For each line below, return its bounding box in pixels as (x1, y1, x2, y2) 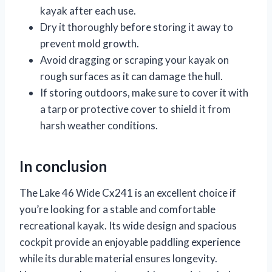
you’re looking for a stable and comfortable (19, 202, 216, 216)
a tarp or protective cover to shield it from (40, 102, 231, 115)
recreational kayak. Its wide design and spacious (19, 219, 237, 232)
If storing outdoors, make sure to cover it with (40, 86, 248, 99)
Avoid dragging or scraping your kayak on (40, 53, 229, 66)
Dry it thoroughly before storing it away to (40, 20, 233, 33)
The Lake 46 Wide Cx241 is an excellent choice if (19, 186, 236, 199)
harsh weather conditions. (40, 118, 158, 132)
